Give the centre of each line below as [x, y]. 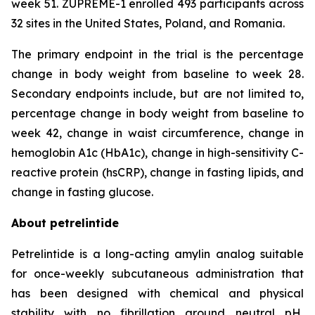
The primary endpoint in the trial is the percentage [157, 54]
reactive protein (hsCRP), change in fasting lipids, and [157, 172]
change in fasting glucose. [82, 192]
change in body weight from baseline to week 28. [157, 74]
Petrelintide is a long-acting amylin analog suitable [157, 254]
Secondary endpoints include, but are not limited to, [157, 94]
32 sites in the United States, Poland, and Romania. [148, 23]
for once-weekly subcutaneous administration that [157, 274]
